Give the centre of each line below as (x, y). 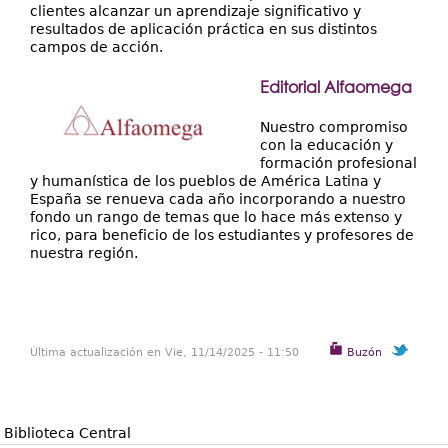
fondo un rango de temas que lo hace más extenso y (216, 216)
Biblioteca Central (67, 432)
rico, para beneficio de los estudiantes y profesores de (222, 234)
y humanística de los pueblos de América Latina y (205, 180)
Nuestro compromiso (334, 126)
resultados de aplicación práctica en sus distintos (203, 28)
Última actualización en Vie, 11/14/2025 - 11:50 (164, 352)
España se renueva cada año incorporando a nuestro (218, 198)
